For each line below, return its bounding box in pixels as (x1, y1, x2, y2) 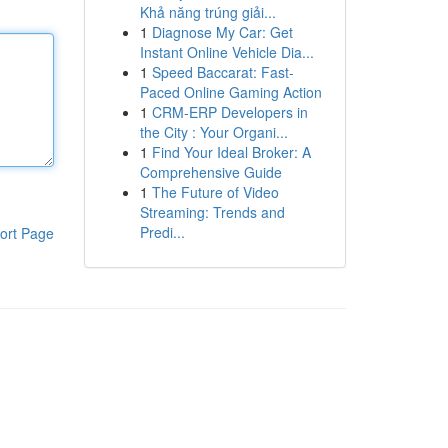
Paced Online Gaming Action (139, 82, 322, 102)
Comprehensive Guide (139, 162, 282, 182)
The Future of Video (151, 182, 279, 202)
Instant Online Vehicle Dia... (139, 42, 314, 62)
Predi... (139, 222, 185, 242)
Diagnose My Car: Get (151, 22, 293, 42)
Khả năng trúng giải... (139, 2, 276, 22)
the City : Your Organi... (139, 122, 288, 142)
